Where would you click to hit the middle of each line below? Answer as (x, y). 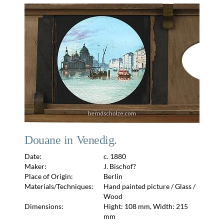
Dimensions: (44, 206)
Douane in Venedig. (71, 140)
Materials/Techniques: (59, 186)
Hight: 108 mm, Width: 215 (146, 206)
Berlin (113, 176)
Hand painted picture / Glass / (150, 186)
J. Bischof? (120, 166)
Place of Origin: (49, 176)
